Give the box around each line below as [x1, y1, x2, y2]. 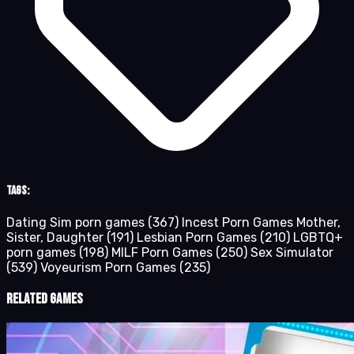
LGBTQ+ [293, 230, 343, 245]
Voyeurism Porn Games [40, 260, 179, 275]
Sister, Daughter [6, 230, 107, 245]
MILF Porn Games [111, 245, 216, 260]
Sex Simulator [250, 245, 333, 260]
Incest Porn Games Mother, [182, 215, 341, 230]
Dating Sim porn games [6, 215, 148, 230]
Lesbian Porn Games [137, 230, 260, 245]
